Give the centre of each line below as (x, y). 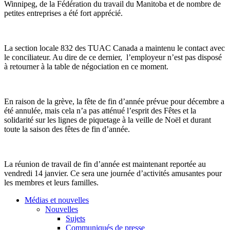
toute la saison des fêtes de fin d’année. (69, 129)
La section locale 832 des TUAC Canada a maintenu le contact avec (114, 48)
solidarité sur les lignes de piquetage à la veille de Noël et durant (108, 120)
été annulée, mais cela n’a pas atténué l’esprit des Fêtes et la (100, 110)
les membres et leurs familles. (52, 182)
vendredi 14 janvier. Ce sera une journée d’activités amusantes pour (113, 173)
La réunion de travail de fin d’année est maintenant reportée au (105, 164)
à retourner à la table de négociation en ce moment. (89, 66)
